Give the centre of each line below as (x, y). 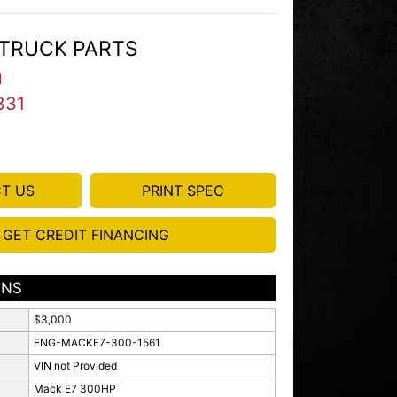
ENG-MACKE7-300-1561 (97, 343)
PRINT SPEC (183, 191)
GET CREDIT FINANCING (86, 235)
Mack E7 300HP (74, 389)
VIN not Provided (75, 366)
